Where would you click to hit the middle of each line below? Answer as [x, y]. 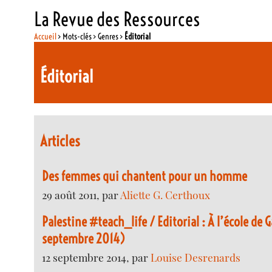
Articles [60, 141]
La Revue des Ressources [117, 19]
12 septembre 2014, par [97, 257]
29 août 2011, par [81, 194]
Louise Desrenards [196, 257]
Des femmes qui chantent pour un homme [145, 176]
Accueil [46, 36]
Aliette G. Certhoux [165, 194]
